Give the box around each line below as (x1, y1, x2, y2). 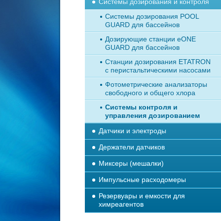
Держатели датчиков (99, 143, 165, 151)
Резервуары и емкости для (99, 192, 185, 200)
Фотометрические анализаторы (105, 80, 207, 88)
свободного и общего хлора (105, 89, 195, 97)
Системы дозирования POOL (105, 12, 199, 20)
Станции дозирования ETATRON (105, 58, 211, 66)
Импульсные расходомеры (99, 176, 186, 184)
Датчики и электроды (99, 127, 166, 135)
